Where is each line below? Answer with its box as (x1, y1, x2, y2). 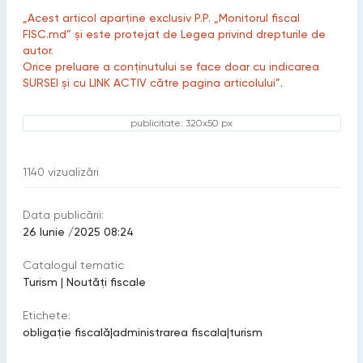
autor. (22, 44, 53, 57)
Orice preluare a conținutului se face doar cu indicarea (22, 60, 319, 73)
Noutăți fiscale (66, 275, 146, 288)
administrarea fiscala (112, 326, 227, 339)
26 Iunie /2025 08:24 (22, 225, 134, 238)
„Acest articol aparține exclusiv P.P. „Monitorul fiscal (22, 11, 300, 24)
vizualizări (47, 165, 99, 178)
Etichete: (22, 309, 70, 322)
